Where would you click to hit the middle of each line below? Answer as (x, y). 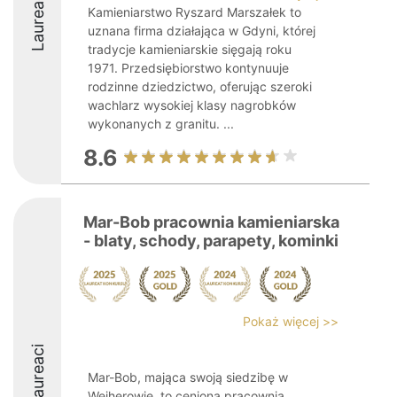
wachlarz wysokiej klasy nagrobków (192, 105)
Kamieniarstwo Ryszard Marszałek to (195, 12)
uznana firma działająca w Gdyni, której (202, 31)
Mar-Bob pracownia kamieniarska (211, 222)
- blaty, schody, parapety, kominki (211, 241)
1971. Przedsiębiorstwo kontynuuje (188, 68)
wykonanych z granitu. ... (161, 124)
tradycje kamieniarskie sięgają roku (190, 49)
